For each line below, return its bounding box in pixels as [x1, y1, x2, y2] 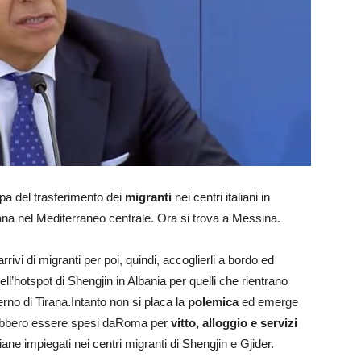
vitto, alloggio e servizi [168, 316, 297, 330]
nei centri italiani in [172, 190, 270, 205]
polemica [188, 295, 242, 309]
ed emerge [242, 295, 298, 309]
